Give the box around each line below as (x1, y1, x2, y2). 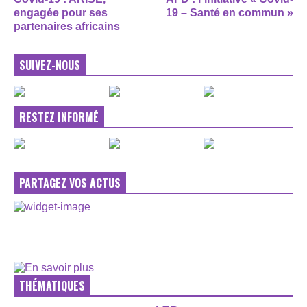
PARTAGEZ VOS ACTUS (19, 174, 121, 191)
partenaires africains (14, 20, 120, 32)
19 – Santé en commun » (166, 6, 293, 19)
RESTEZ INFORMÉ (19, 108, 99, 125)
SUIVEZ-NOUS (19, 56, 80, 73)
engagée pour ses (14, 6, 108, 19)
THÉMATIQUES (19, 277, 85, 294)
